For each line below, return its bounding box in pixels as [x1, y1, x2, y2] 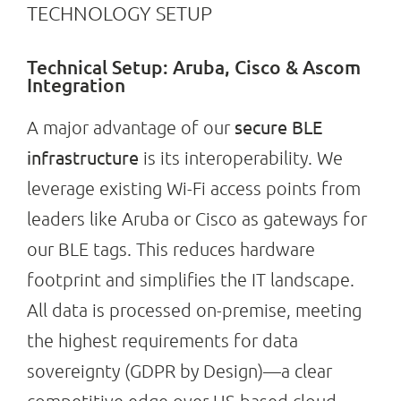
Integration [26, 72, 125, 97]
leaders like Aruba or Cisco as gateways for [26, 208, 367, 230]
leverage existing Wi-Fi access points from [26, 177, 361, 200]
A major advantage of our [26, 116, 235, 139]
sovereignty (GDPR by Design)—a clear [26, 360, 332, 382]
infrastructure [26, 146, 139, 169]
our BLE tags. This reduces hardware [26, 238, 315, 260]
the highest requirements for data [26, 329, 298, 352]
